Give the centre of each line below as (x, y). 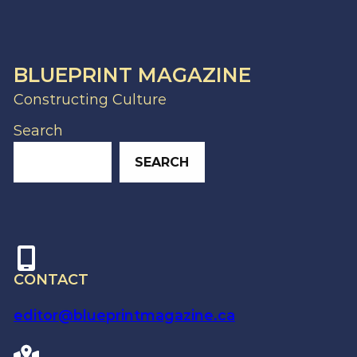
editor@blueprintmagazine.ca (124, 316)
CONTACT (51, 279)
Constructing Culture (90, 100)
